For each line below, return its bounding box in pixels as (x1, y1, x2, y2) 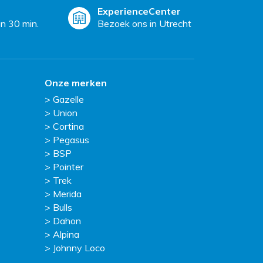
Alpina (53, 228, 79, 241)
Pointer (53, 161, 83, 173)
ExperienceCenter (97, 5, 181, 18)
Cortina (53, 120, 84, 133)
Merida (53, 188, 82, 200)
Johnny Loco (53, 242, 105, 254)
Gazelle (53, 93, 84, 106)
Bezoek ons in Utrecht (97, 18, 191, 30)
